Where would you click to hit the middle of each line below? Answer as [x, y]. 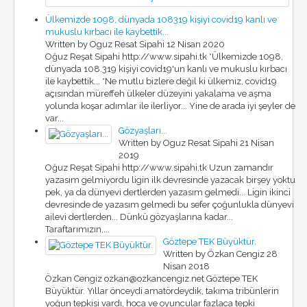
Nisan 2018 [186, 266]
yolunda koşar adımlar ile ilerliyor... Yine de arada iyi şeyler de [170, 106]
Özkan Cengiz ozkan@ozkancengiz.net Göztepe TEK [151, 279]
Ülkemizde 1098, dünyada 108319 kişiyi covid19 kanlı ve [161, 20]
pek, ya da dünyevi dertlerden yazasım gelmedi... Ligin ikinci [168, 192]
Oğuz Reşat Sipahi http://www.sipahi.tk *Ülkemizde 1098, [164, 57]
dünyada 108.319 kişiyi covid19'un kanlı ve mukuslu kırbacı [166, 69]
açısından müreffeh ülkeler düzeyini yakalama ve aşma [158, 94]
